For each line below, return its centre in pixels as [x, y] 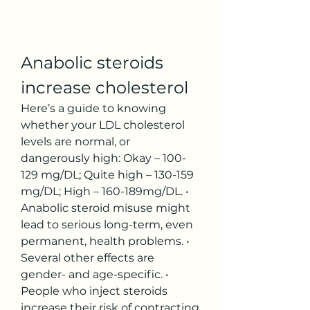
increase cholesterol [104, 87]
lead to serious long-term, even [107, 224]
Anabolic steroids [92, 62]
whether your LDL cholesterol [103, 125]
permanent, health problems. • [105, 241]
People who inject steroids [94, 291]
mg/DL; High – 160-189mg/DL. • [105, 191]
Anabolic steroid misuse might [106, 208]
